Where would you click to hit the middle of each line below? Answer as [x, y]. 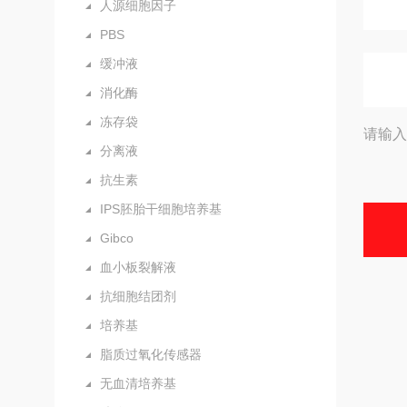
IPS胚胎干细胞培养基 [161, 209]
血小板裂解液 [138, 267]
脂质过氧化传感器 [151, 354]
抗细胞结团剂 [138, 296]
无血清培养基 [138, 383]
